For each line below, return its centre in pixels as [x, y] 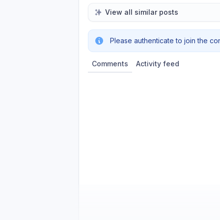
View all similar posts [142, 12]
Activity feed [158, 64]
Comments [110, 64]
